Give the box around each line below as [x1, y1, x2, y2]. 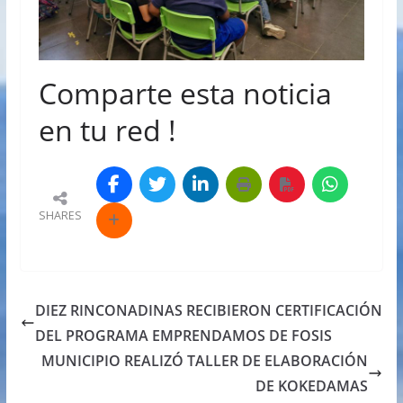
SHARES [38, 208, 82, 224]
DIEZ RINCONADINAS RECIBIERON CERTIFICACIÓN [34, 300, 382, 321]
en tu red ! [38, 111, 176, 150]
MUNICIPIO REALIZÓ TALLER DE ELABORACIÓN [41, 351, 369, 372]
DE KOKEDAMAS [255, 376, 369, 397]
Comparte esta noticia [38, 74, 332, 113]
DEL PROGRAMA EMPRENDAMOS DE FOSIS [34, 326, 332, 346]
